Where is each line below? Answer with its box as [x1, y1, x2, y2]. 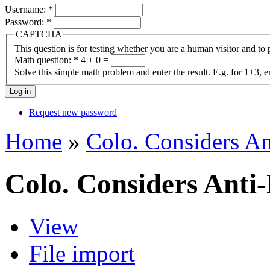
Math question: [14, 54, 74, 65]
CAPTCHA [16, 28, 62, 39]
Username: [5, 4, 48, 14]
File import [29, 240, 135, 267]
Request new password [29, 107, 117, 118]
